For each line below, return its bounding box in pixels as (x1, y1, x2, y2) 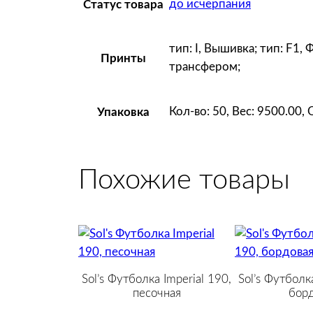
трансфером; (169, 61, 240, 73)
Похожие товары (78, 166, 290, 194)
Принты (101, 52, 146, 64)
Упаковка (97, 105, 150, 118)
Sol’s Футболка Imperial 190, (82, 273, 231, 286)
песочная (132, 287, 181, 300)
